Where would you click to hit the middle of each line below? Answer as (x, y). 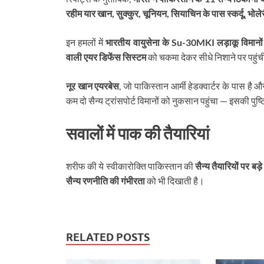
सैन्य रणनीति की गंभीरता (105, 181)
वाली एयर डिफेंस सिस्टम (106, 57)
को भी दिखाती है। (175, 181)
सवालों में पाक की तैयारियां (138, 133)
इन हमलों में (86, 42)
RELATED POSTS (108, 237)
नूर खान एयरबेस (93, 85)
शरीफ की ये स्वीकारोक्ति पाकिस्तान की (131, 166)
